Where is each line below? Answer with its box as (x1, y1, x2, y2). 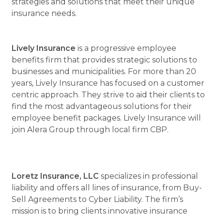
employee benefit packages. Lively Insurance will (12, 113, 201, 123)
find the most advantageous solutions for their (12, 102, 192, 111)
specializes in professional (99, 171, 198, 181)
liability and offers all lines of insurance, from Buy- (12, 183, 202, 192)
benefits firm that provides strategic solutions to (12, 55, 197, 64)
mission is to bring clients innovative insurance (12, 206, 187, 216)
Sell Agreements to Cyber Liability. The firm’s (12, 195, 183, 204)
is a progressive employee (77, 44, 176, 53)
